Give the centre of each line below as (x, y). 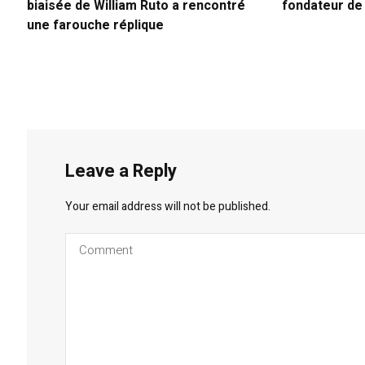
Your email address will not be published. (168, 207)
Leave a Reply (121, 172)
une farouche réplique (96, 26)
